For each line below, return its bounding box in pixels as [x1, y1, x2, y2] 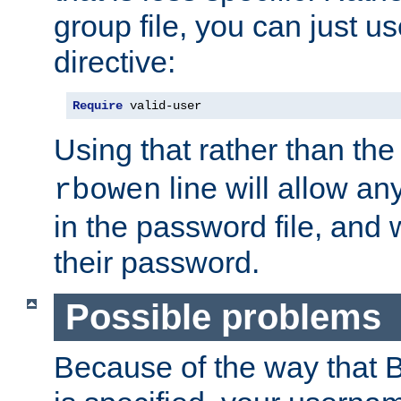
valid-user [123, 98, 201, 114]
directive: [54, 45, 175, 80]
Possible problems [64, 297, 381, 337]
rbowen [54, 174, 161, 209]
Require [73, 98, 123, 114]
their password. [54, 245, 260, 280]
